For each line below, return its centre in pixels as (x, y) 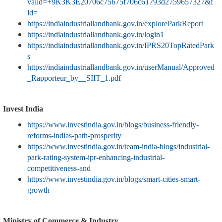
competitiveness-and (59, 168)
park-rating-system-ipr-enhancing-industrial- (96, 158)
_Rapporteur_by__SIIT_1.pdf (74, 78)
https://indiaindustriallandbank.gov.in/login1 (96, 35)
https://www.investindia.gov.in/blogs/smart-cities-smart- (114, 179)
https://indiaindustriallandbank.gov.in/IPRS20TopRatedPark (121, 46)
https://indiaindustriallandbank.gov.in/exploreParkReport (115, 24)
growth (38, 190)
